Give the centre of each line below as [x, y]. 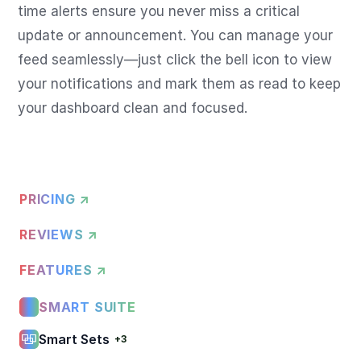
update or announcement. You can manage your [176, 36]
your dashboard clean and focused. [133, 108]
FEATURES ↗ [63, 270]
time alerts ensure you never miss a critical [159, 12]
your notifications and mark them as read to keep [180, 84]
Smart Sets [74, 340]
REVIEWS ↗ [59, 235]
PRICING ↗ [55, 199]
